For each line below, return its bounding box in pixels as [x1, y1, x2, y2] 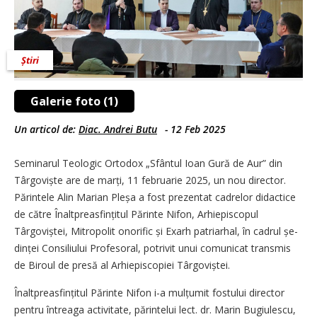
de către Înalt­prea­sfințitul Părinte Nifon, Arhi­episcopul [14, 207, 258, 221]
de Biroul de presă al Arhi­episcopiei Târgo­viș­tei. [14, 258, 230, 272]
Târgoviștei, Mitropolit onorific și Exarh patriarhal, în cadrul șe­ [14, 224, 298, 238]
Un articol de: [14, 122, 79, 136]
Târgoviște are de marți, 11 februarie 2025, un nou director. [14, 173, 286, 187]
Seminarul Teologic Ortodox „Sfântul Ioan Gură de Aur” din [14, 156, 282, 170]
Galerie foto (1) [30, 93, 118, 109]
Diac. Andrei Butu [79, 122, 157, 136]
